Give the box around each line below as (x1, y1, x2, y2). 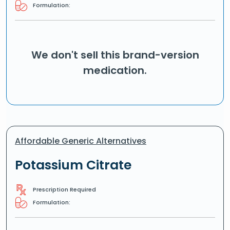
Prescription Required (33, 185, 96, 194)
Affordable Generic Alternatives (15, 135, 146, 147)
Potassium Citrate (15, 156, 131, 174)
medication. (83, 63, 147, 78)
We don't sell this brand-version (31, 48, 199, 62)
